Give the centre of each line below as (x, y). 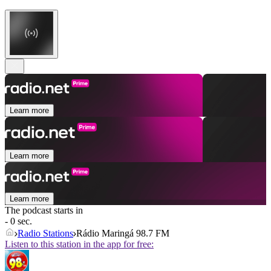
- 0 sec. (18, 221)
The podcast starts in (44, 211)
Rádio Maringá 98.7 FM (123, 233)
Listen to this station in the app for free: (79, 244)
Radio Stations (45, 233)
